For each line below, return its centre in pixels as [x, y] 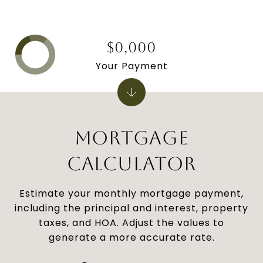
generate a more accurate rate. [131, 237]
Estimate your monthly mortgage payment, [131, 193]
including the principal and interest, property [131, 208]
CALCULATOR [131, 163]
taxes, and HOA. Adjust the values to [131, 223]
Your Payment [131, 66]
